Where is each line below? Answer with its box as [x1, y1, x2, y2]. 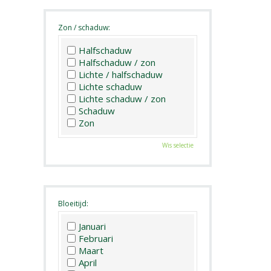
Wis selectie [162, 141, 194, 150]
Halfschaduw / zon [79, 56, 155, 69]
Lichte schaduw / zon [79, 93, 166, 105]
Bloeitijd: [58, 198, 88, 209]
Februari [79, 232, 113, 244]
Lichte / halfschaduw [79, 68, 163, 81]
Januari [79, 220, 106, 232]
